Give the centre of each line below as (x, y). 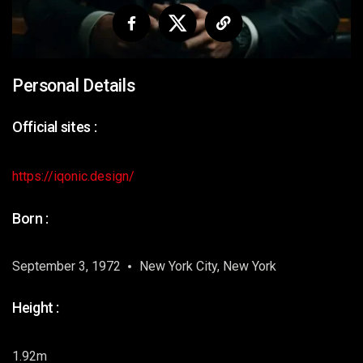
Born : (30, 218)
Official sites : (55, 127)
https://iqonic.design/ (73, 176)
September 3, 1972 (66, 266)
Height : (36, 307)
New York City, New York (208, 266)
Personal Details (74, 86)
